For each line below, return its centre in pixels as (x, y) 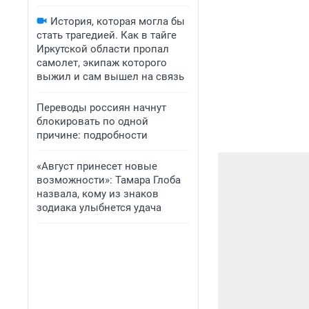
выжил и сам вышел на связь (110, 77)
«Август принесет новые (97, 166)
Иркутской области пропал (103, 49)
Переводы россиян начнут (101, 108)
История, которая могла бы (118, 21)
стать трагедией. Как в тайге (107, 35)
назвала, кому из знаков (98, 194)
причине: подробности (92, 135)
